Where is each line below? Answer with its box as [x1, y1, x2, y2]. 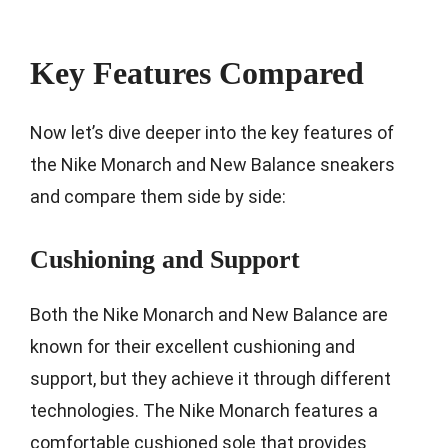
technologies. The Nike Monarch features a [30, 399, 378, 421]
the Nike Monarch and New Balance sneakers [30, 153, 395, 175]
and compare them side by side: [30, 185, 286, 207]
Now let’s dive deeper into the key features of [30, 121, 394, 143]
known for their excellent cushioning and [30, 335, 355, 357]
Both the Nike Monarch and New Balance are [30, 303, 388, 325]
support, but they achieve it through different [30, 367, 391, 389]
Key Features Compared [30, 54, 364, 91]
